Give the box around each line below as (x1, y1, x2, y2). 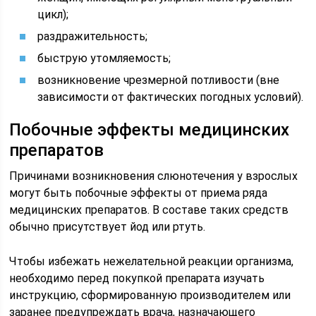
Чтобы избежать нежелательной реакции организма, (9, 255, 294, 268)
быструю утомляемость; (37, 51, 171, 65)
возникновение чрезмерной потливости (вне (37, 73, 280, 87)
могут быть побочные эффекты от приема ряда (9, 186, 268, 200)
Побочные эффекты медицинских (9, 120, 290, 140)
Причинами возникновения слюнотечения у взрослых (9, 169, 298, 183)
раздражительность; (37, 30, 148, 43)
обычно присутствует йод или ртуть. (9, 220, 206, 233)
